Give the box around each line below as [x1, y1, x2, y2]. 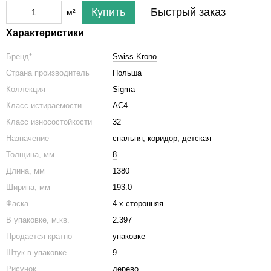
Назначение [6, 134, 49, 143]
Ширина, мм [6, 183, 50, 192]
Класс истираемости [6, 101, 82, 110]
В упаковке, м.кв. [6, 215, 70, 224]
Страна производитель [6, 68, 90, 77]
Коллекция [6, 85, 45, 94]
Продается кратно [6, 232, 74, 241]
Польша [113, 68, 142, 77]
